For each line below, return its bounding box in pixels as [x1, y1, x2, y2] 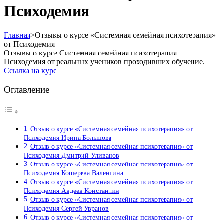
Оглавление [4, 84, 49, 95]
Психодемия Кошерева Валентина [24, 169, 123, 177]
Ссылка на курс [4, 66, 58, 75]
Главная [4, 30, 30, 39]
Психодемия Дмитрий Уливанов [24, 151, 119, 160]
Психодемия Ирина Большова [24, 134, 111, 142]
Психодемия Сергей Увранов [24, 204, 109, 213]
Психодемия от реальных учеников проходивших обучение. [4, 57, 205, 66]
